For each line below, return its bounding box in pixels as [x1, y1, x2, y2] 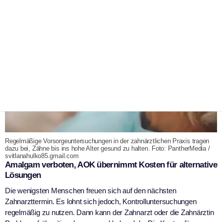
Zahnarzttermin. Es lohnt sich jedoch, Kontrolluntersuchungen [5, 197, 197, 206]
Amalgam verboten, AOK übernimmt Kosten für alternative [5, 160, 217, 170]
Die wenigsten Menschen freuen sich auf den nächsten [5, 186, 176, 195]
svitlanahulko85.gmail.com [5, 152, 79, 160]
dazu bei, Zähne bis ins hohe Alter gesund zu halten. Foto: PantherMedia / [5, 145, 210, 153]
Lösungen [5, 170, 41, 180]
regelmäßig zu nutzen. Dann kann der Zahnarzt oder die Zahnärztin [5, 208, 214, 217]
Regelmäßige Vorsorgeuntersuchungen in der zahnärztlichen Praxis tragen [5, 137, 210, 145]
